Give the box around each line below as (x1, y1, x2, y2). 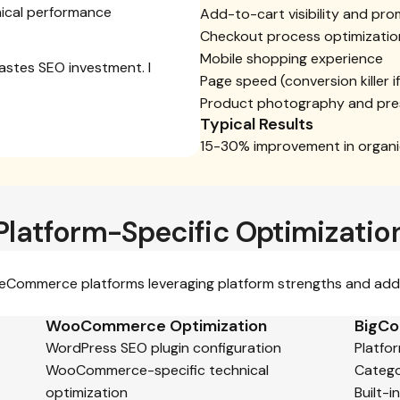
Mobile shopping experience (200, 49, 383, 68)
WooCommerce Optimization (46, 315, 268, 337)
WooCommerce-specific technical (46, 361, 270, 379)
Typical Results (200, 113, 313, 135)
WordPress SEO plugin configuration (46, 338, 282, 357)
